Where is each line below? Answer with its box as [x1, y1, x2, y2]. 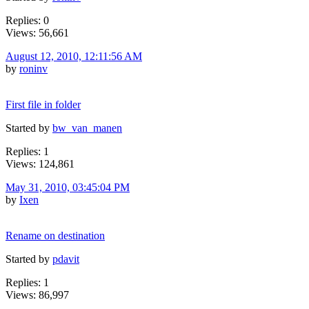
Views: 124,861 [6, 157, 74, 170]
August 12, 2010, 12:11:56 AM [6, 50, 142, 62]
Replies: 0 [6, 14, 49, 26]
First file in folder [6, 98, 81, 110]
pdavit [52, 252, 79, 265]
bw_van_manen [52, 121, 122, 134]
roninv [19, 62, 48, 74]
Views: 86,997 [6, 288, 69, 301]
